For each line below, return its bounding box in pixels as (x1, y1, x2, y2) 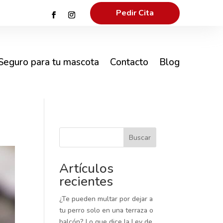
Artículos (59, 160, 114, 177)
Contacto (110, 56, 148, 69)
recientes (59, 173, 113, 190)
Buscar (128, 132, 151, 142)
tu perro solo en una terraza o (59, 206, 154, 215)
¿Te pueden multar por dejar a (59, 194, 153, 204)
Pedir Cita (115, 7, 154, 18)
